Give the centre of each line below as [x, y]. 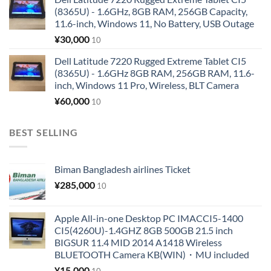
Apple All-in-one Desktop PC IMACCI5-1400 [149, 218]
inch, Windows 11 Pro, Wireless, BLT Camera [147, 85]
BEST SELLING [44, 132]
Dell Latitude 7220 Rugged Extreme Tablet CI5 [150, 60]
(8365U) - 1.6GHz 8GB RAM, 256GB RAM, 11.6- [155, 73]
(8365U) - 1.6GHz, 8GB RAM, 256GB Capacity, [151, 11]
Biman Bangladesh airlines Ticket [122, 169]
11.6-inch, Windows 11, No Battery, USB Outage [154, 23]
